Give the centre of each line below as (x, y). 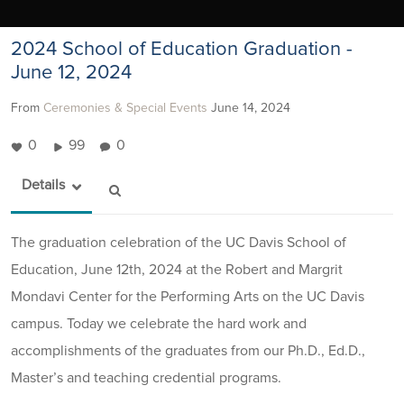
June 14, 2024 (251, 108)
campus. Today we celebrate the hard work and (159, 323)
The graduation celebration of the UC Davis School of (179, 242)
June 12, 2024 (71, 73)
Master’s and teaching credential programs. (146, 377)
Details (43, 184)
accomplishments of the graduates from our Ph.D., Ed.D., (188, 350)
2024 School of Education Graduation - (182, 49)
